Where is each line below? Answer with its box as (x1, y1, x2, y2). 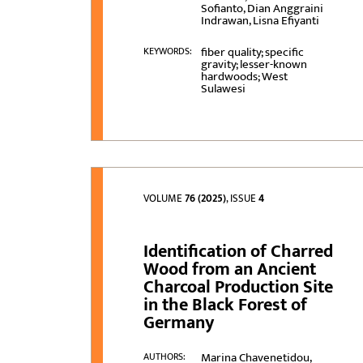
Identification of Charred (143, 237, 334, 267)
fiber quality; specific (200, 42, 304, 63)
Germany (143, 308, 215, 339)
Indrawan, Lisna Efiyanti (200, 11, 319, 32)
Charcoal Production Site (143, 272, 334, 303)
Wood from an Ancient (143, 254, 317, 285)
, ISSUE (226, 190, 259, 208)
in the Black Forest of (143, 290, 308, 321)
